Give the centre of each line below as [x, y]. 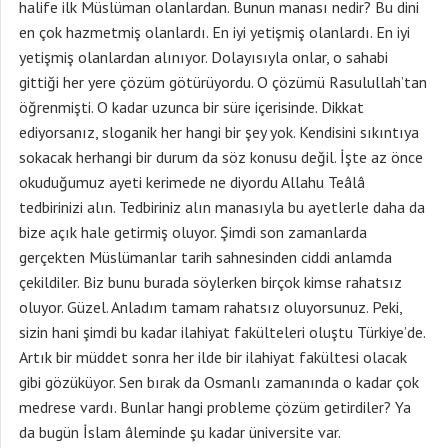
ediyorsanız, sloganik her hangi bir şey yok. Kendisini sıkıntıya [219, 132]
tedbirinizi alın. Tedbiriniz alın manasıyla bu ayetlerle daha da [222, 207]
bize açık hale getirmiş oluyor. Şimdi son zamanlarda [193, 232]
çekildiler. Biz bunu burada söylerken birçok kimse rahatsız [210, 282]
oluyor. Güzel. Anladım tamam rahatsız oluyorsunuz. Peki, [210, 307]
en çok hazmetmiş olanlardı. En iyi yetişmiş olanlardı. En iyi [214, 32]
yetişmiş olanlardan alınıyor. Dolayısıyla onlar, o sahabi [203, 57]
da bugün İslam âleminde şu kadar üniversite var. [179, 432]
